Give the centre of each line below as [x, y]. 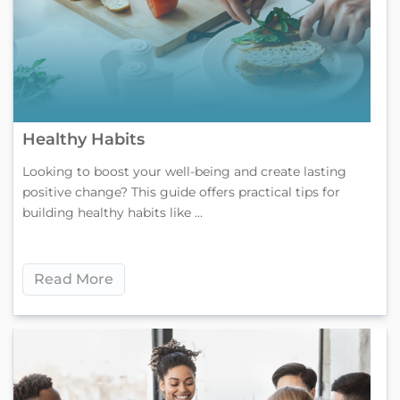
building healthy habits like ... [112, 212]
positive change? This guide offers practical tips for [181, 192]
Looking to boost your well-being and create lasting [184, 171]
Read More [74, 279]
